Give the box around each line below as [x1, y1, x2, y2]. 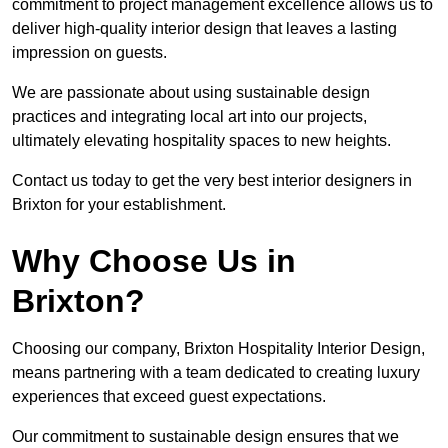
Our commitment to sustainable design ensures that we [12, 428, 399, 446]
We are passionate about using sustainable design [12, 84, 370, 102]
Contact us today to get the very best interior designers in [12, 172, 412, 190]
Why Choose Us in [12, 243, 296, 280]
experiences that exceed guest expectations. [12, 388, 326, 406]
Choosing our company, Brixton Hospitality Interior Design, [12, 340, 425, 358]
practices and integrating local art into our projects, [12, 108, 367, 126]
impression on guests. [12, 44, 167, 62]
